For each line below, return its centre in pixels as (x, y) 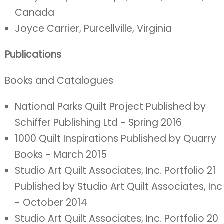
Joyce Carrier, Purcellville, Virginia (93, 29)
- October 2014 (51, 203)
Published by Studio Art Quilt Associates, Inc (119, 187)
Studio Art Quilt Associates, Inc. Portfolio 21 (115, 171)
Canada (35, 13)
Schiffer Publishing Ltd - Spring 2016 (98, 123)
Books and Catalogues (59, 81)
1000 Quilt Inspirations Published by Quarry (116, 139)
